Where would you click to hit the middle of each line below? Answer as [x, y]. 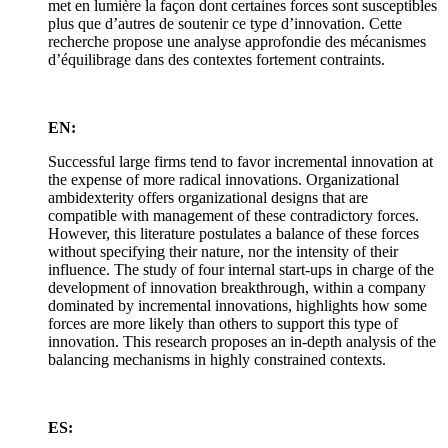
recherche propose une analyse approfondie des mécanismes [237, 42]
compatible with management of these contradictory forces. [233, 216]
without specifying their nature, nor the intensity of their [223, 252]
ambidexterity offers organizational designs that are [208, 198]
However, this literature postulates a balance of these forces [233, 234]
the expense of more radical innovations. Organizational [223, 180]
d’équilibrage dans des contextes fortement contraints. [216, 60]
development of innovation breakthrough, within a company [237, 288]
